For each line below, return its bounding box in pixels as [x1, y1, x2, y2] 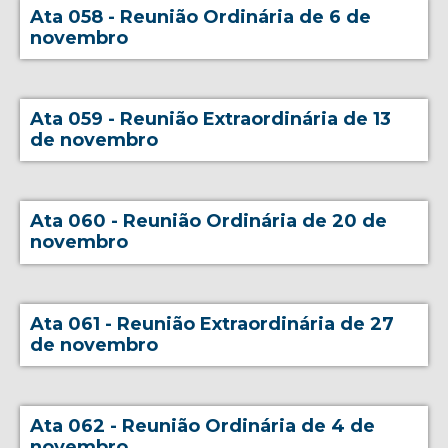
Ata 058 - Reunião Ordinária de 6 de [30, 5, 372, 28]
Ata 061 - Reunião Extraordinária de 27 [30, 312, 395, 335]
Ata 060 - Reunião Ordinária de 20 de [30, 210, 388, 233]
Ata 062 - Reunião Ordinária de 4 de [30, 415, 376, 438]
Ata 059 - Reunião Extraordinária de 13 [30, 108, 392, 131]
